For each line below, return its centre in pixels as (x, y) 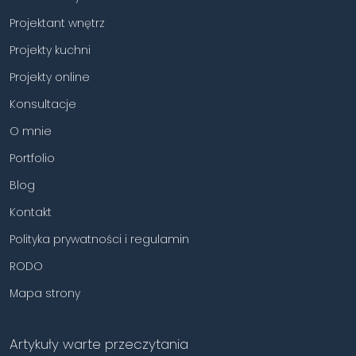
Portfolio (32, 158)
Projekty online (50, 77)
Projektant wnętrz (57, 23)
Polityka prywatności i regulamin (99, 239)
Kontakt (31, 212)
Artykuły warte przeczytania (99, 344)
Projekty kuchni (50, 50)
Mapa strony (45, 293)
